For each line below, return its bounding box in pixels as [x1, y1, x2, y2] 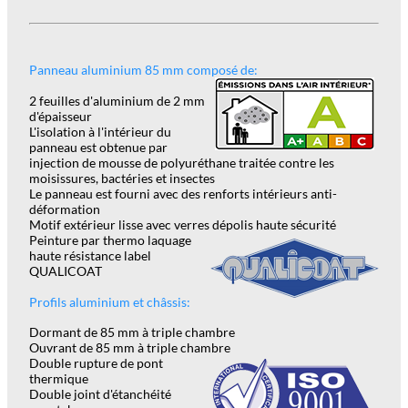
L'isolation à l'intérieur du [29, 123, 171, 139]
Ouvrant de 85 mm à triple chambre [29, 339, 230, 355]
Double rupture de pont [29, 354, 163, 371]
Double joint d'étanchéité [29, 385, 171, 402]
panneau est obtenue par [29, 138, 168, 155]
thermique [29, 370, 88, 386]
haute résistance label [29, 247, 151, 263]
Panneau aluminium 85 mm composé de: [29, 61, 258, 77]
